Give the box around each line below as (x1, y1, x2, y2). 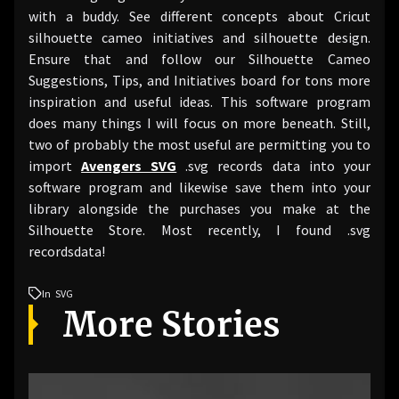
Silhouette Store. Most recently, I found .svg (28, 220, 370, 239)
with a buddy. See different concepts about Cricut (28, 6, 370, 25)
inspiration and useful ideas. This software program (28, 92, 370, 110)
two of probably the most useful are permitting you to (28, 134, 370, 153)
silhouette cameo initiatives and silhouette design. (28, 28, 370, 46)
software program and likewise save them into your (28, 177, 370, 196)
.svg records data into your (176, 156, 370, 175)
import (28, 156, 82, 175)
